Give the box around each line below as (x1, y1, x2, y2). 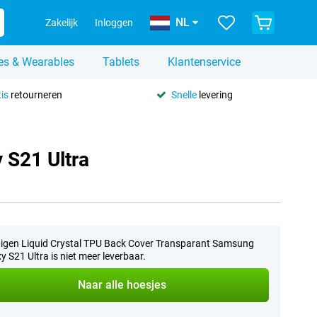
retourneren (8, 88, 62, 100)
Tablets (103, 55, 139, 69)
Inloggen (95, 17, 133, 28)
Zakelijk (45, 17, 78, 28)
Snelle (171, 88, 197, 100)
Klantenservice (168, 55, 241, 69)
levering (196, 88, 233, 100)
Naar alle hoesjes (78, 278, 167, 292)
